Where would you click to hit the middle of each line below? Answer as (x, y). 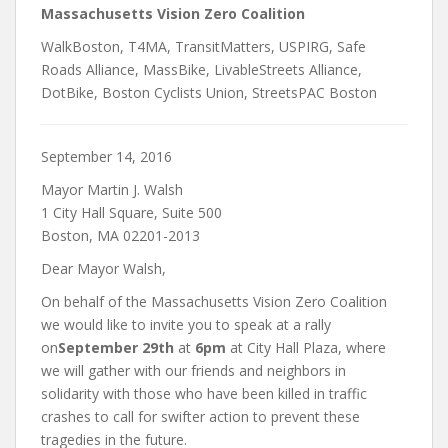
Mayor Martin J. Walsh (112, 190)
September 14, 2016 (106, 157)
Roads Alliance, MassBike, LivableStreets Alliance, (201, 70)
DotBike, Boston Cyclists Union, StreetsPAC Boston (209, 93)
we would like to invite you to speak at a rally (186, 325)
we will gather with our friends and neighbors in (193, 371)
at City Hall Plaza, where (306, 348)
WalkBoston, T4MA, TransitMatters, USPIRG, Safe (203, 47)
